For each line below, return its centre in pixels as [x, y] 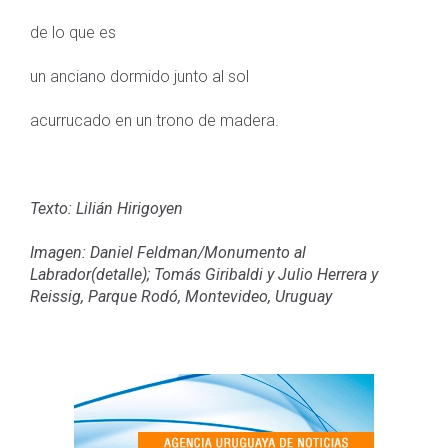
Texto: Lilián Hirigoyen [106, 208]
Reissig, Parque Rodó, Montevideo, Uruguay [181, 296]
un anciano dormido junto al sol [139, 76]
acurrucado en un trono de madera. [154, 120]
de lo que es [73, 32]
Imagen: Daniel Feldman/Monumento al [168, 252]
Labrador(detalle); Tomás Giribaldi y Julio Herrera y [204, 274]
